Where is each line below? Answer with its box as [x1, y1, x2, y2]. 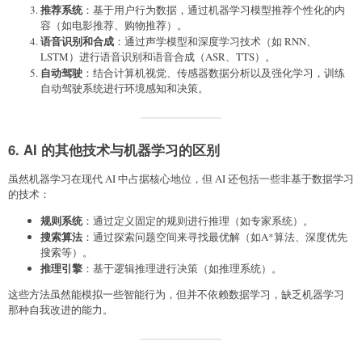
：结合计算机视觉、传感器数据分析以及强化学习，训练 [82, 65, 345, 80]
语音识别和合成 [40, 33, 114, 48]
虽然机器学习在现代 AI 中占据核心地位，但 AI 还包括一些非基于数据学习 [8, 170, 354, 186]
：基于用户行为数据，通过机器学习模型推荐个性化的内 [82, 2, 345, 17]
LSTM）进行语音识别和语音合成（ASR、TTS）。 [40, 49, 276, 64]
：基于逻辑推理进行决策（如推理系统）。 [82, 260, 282, 276]
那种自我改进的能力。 [8, 301, 113, 317]
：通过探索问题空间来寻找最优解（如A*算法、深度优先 [82, 229, 347, 244]
